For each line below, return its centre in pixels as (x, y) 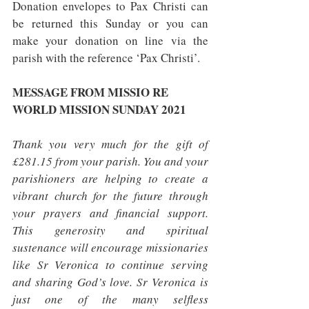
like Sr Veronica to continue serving (110, 265)
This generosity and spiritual (110, 230)
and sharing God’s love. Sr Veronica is (110, 282)
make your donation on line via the (110, 40)
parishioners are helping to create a (110, 178)
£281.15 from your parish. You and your (110, 161)
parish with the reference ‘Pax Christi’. (106, 58)
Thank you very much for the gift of (110, 144)
